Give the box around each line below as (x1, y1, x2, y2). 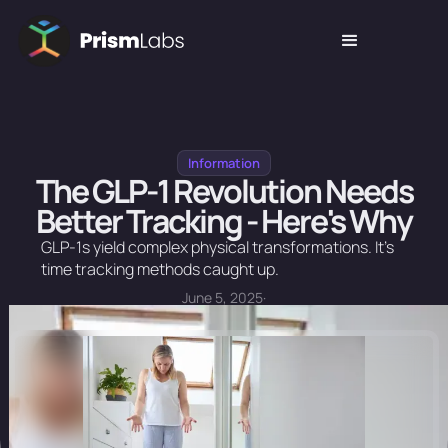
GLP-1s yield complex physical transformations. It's (41, 236, 395, 258)
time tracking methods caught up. (41, 258, 280, 280)
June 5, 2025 (182, 288, 263, 307)
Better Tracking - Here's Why (36, 199, 412, 243)
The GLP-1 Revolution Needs (35, 169, 413, 213)
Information (188, 154, 260, 172)
